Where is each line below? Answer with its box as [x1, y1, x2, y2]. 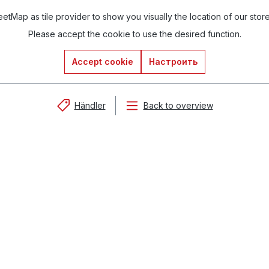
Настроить [148, 56, 198, 67]
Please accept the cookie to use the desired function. [28, 29, 241, 39]
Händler [74, 100, 106, 110]
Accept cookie [71, 56, 133, 67]
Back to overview [143, 100, 213, 110]
